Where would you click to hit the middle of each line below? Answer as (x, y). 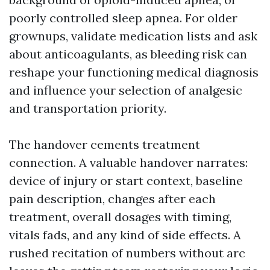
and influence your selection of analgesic (126, 90)
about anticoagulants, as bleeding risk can (128, 54)
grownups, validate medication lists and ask (133, 36)
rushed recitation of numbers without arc (127, 253)
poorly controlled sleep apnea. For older (123, 18)
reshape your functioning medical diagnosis (134, 72)
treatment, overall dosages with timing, (120, 217)
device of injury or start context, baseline (126, 181)
